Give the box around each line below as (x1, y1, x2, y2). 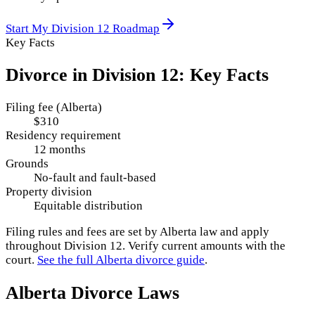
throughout (6, 239, 64, 253)
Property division (6, 185, 92, 199)
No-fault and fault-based (34, 171, 156, 185)
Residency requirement (6, 129, 121, 143)
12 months (34, 143, 86, 157)
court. (6, 253, 34, 267)
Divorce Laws (66, 282, 179, 303)
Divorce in (6, 65, 92, 86)
